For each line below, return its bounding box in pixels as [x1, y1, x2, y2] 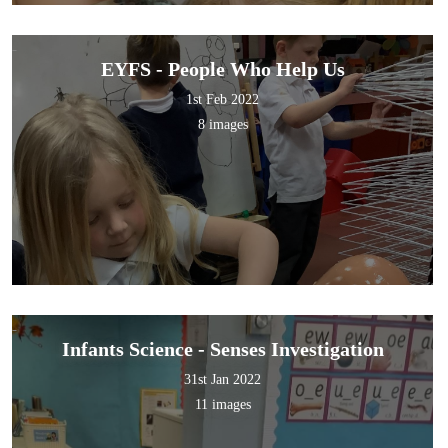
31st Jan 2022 [184, 372, 262, 388]
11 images [194, 397, 251, 413]
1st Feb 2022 [186, 92, 260, 108]
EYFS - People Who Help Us [100, 58, 345, 81]
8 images [197, 117, 248, 133]
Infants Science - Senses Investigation [61, 338, 384, 361]
